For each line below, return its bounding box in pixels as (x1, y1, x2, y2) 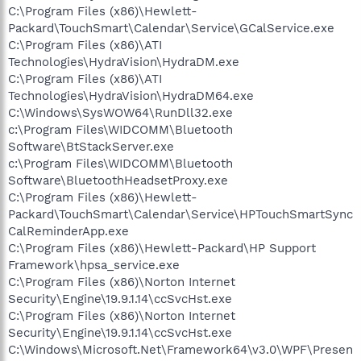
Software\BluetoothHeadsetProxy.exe (8, 172, 228, 188)
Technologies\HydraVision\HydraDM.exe (8, 54, 239, 69)
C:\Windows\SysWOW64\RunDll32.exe (8, 105, 233, 120)
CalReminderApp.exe (8, 223, 129, 239)
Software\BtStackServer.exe (8, 139, 174, 154)
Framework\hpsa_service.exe (8, 257, 180, 272)
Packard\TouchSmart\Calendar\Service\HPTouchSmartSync (8, 206, 353, 222)
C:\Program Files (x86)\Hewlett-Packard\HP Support (8, 240, 316, 255)
